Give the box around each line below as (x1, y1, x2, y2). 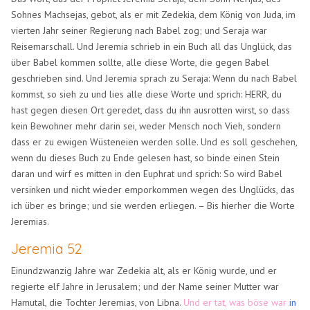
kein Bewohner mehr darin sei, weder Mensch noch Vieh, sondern (11, 119, 282, 132)
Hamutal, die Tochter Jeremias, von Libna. (11, 295, 184, 309)
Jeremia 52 (11, 239, 83, 257)
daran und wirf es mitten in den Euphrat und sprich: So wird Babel (11, 167, 283, 180)
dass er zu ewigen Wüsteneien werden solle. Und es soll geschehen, (11, 135, 298, 148)
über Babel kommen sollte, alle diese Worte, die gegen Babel (11, 55, 270, 69)
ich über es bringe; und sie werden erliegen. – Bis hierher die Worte (11, 199, 295, 212)
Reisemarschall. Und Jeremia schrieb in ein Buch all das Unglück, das (11, 39, 293, 53)
